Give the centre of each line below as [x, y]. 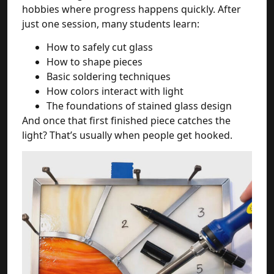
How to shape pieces [94, 61]
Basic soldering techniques [109, 76]
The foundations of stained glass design [139, 106]
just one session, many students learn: [111, 24]
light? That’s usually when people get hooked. [127, 135]
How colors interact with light [115, 91]
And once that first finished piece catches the [126, 120]
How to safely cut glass [100, 47]
